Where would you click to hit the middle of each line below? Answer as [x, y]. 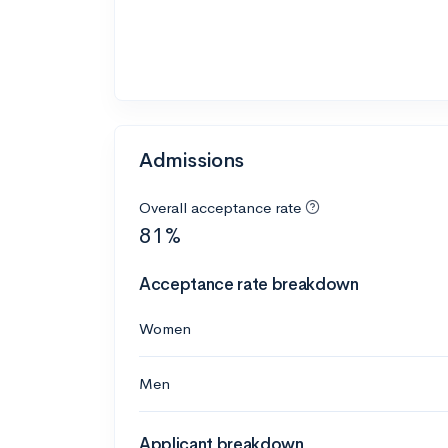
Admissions [191, 160]
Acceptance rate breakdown [249, 284]
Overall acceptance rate [220, 207]
